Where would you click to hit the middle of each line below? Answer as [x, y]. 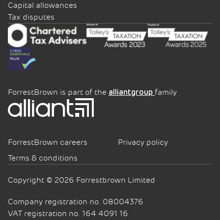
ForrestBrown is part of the [58, 93]
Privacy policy [143, 142]
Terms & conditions [43, 158]
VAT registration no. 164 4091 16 [68, 214]
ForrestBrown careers [48, 142]
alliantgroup [132, 93]
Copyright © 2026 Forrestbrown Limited [82, 180]
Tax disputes [31, 17]
